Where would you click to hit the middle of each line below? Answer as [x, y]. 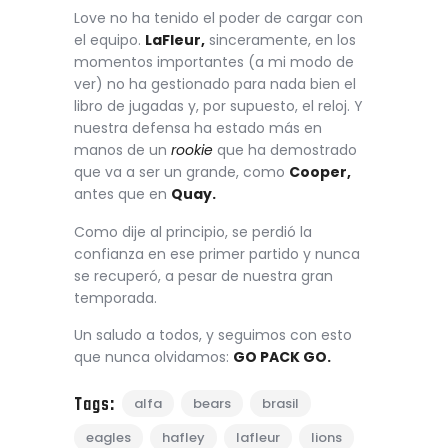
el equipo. [109, 40]
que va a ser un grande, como [181, 172]
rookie [192, 150]
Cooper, [320, 172]
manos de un [122, 150]
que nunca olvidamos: [153, 356]
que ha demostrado [285, 150]
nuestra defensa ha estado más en [198, 128]
